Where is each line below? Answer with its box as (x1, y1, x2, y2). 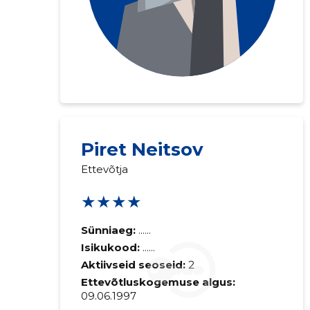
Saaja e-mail (241, 130, 303, 143)
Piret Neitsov (80, 138, 203, 161)
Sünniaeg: (80, 224, 136, 237)
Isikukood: (80, 241, 143, 254)
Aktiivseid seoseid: (80, 258, 185, 271)
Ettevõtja (80, 163, 128, 176)
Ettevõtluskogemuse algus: (80, 275, 235, 289)
